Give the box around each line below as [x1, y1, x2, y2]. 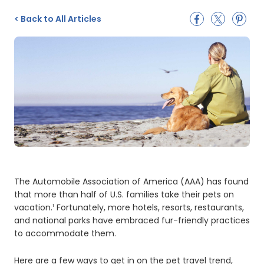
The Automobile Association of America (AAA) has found [14, 175, 249, 187]
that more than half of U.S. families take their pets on [14, 188, 234, 200]
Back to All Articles [19, 13, 101, 25]
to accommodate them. [14, 227, 116, 239]
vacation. [14, 201, 52, 213]
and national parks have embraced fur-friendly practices [14, 214, 250, 226]
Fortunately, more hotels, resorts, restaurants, [54, 201, 244, 213]
